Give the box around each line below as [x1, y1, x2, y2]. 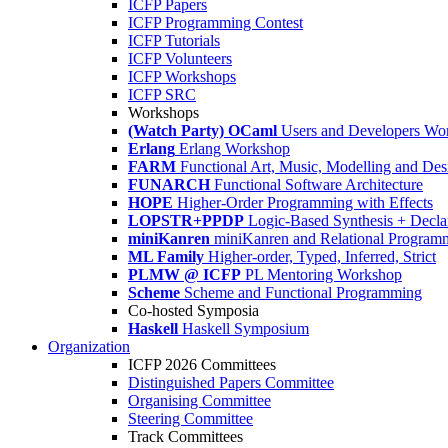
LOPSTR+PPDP [128, 212, 244, 229]
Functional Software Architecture [214, 176, 423, 193]
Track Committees [128, 428, 243, 445]
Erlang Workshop [179, 140, 290, 157]
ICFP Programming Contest [128, 14, 303, 31]
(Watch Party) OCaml [128, 122, 277, 139]
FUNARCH [128, 176, 210, 193]
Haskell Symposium [182, 320, 309, 337]
